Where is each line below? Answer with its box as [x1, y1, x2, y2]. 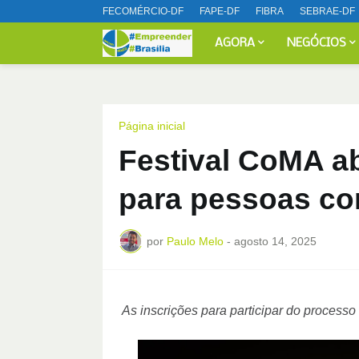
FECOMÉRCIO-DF [102, 6, 184, 17]
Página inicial [118, 119, 185, 132]
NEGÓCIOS [287, 37, 347, 50]
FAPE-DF [199, 6, 240, 17]
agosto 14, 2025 [233, 234, 317, 248]
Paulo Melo [166, 234, 224, 248]
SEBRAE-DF [299, 6, 355, 17]
